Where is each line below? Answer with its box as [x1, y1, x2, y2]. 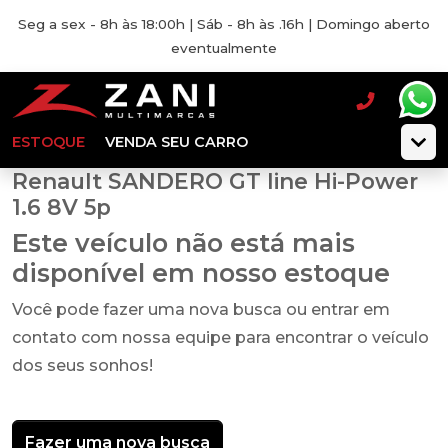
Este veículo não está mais [12, 228, 355, 258]
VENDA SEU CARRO [105, 133, 248, 151]
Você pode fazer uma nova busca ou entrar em [12, 300, 390, 319]
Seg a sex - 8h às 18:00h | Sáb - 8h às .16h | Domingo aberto [18, 16, 430, 32]
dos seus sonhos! [12, 356, 153, 375]
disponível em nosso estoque [12, 258, 390, 288]
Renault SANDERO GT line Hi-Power [12, 168, 418, 194]
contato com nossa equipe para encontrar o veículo [12, 328, 429, 347]
